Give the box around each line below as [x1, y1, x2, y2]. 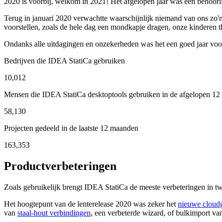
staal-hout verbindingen [17, 209, 91, 218]
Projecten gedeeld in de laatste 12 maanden [4, 124, 138, 133]
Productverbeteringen [4, 160, 116, 173]
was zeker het [131, 200, 178, 209]
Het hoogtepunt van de [4, 200, 77, 209]
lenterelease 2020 [77, 200, 131, 209]
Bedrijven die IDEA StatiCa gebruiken [4, 56, 125, 65]
